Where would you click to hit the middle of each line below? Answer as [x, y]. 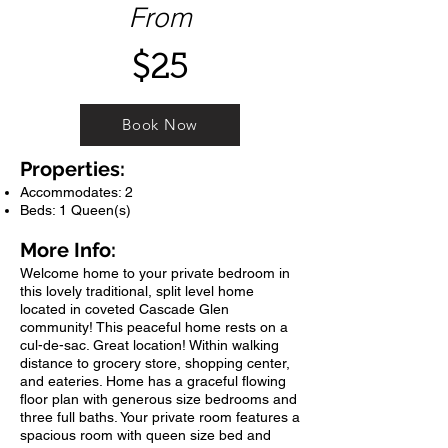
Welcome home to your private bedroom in [155, 272]
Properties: [72, 169]
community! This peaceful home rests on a [154, 326]
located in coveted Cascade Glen [124, 308]
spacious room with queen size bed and [145, 434]
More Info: [68, 250]
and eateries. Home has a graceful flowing [153, 380]
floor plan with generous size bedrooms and [158, 398]
